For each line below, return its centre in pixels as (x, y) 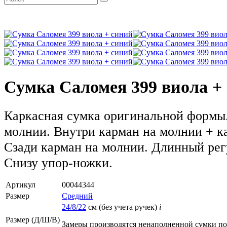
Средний (77, 196)
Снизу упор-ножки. (58, 162)
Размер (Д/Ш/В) (33, 219)
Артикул (21, 184)
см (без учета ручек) (123, 207)
